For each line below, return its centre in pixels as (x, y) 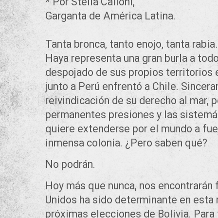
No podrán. (70, 164)
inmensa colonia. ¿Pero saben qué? (126, 143)
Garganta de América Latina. (110, 16)
